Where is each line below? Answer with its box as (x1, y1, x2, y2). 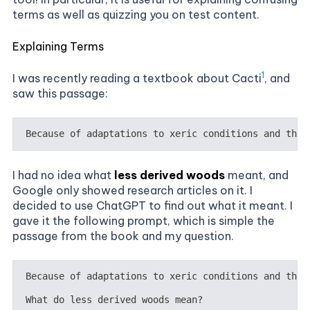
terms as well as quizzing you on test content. (12, 8, 259, 21)
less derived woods (114, 167, 225, 182)
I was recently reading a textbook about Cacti (12, 71, 262, 85)
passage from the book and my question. (12, 228, 234, 243)
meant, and (225, 167, 289, 182)
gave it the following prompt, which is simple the (12, 213, 275, 228)
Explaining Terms (12, 39, 104, 53)
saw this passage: (12, 86, 108, 100)
